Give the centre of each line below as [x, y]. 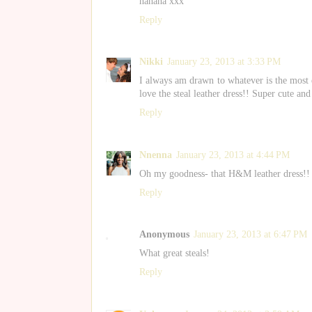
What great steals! [174, 253]
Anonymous [164, 235]
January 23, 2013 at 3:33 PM [224, 62]
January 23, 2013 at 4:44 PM [233, 155]
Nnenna [156, 155]
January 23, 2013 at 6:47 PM [250, 235]
